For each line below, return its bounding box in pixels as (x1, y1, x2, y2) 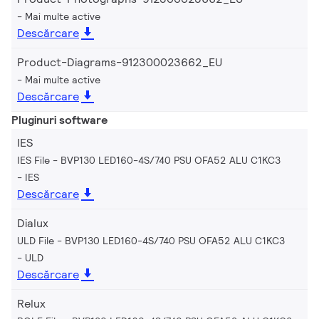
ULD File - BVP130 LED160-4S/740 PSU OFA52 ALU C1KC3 (17, 234, 285, 247)
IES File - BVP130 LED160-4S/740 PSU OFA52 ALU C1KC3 (17, 153, 281, 167)
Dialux (17, 215, 48, 231)
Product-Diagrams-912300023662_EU (17, 54, 222, 70)
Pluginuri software (11, 112, 108, 127)
